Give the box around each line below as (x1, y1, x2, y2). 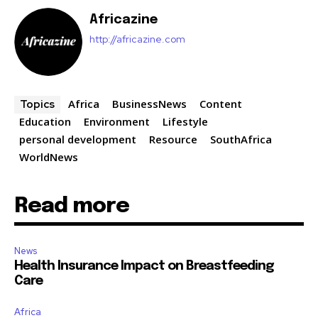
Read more (14, 194, 129, 217)
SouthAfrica (210, 131, 272, 146)
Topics (20, 97, 55, 111)
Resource (149, 131, 197, 146)
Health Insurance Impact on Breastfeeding (14, 259, 274, 273)
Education (19, 114, 71, 128)
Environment (84, 114, 150, 128)
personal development (19, 131, 136, 146)
